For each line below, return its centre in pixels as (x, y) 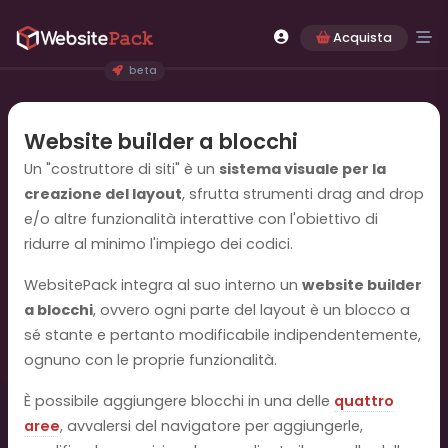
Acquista (362, 37)
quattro (364, 401)
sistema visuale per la (302, 169)
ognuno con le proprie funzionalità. (150, 360)
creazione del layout (103, 194)
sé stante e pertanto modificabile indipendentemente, (222, 335)
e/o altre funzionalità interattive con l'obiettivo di (201, 219)
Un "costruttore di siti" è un (121, 169)
